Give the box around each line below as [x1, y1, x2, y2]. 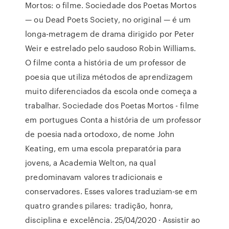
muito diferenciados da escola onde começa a [25, 85, 197, 97]
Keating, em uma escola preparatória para [25, 143, 181, 154]
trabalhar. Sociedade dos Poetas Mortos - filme [25, 100, 199, 111]
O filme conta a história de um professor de [25, 57, 187, 68]
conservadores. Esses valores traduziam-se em [25, 186, 197, 197]
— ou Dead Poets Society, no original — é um [25, 14, 191, 25]
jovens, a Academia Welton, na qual [25, 157, 156, 168]
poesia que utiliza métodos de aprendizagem [25, 71, 193, 82]
